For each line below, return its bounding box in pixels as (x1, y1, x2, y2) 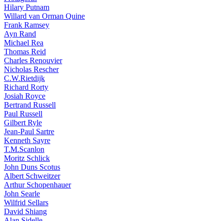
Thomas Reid (4, 47, 46, 56)
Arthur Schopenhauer (4, 181, 71, 189)
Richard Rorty (4, 83, 48, 91)
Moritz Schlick (4, 154, 50, 162)
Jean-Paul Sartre (4, 127, 54, 136)
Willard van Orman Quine (4, 12, 85, 20)
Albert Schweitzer (4, 172, 60, 180)
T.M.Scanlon (4, 145, 44, 153)
